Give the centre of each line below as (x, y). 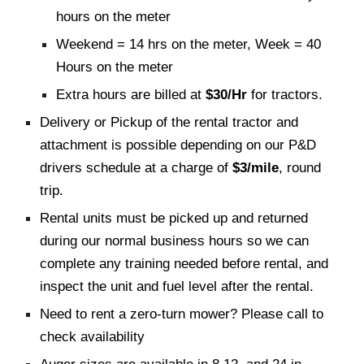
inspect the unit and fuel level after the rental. (177, 286)
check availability (95, 336)
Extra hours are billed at (129, 94)
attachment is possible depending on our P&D (178, 145)
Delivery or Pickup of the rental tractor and (169, 122)
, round (300, 167)
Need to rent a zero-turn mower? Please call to (182, 314)
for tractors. (287, 94)
